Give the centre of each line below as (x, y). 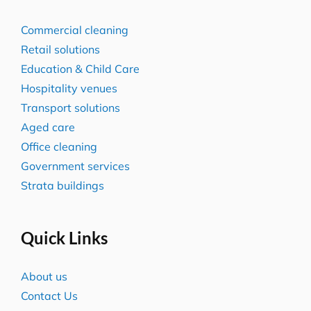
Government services (75, 166)
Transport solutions (70, 107)
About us (44, 276)
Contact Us (49, 295)
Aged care (48, 127)
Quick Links (64, 237)
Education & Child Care (80, 68)
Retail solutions (60, 49)
